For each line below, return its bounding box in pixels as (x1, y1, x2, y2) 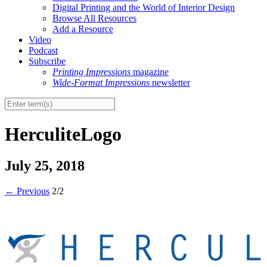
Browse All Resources (52, 13, 136, 24)
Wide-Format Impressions (52, 77, 150, 88)
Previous (14, 186, 49, 197)
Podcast (29, 45, 58, 56)
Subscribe (29, 56, 66, 67)
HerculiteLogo (5, 123, 122, 145)
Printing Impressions (52, 67, 131, 77)
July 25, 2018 (5, 158, 85, 174)
